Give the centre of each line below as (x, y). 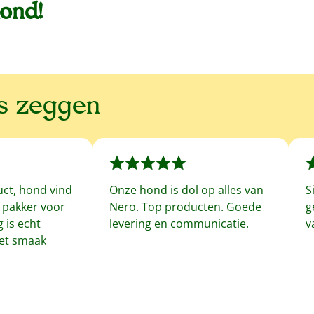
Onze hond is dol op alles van (186, 190)
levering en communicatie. (179, 224)
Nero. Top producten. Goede (185, 207)
